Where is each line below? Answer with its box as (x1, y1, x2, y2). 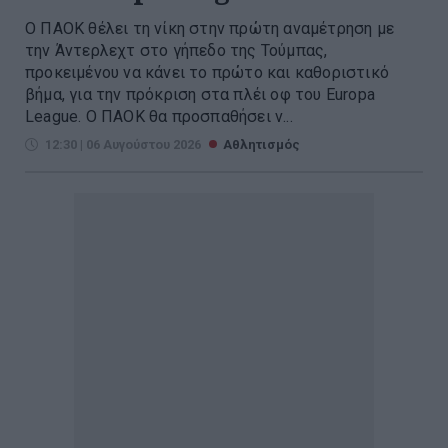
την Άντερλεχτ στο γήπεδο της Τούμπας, (25, 40, 328, 60)
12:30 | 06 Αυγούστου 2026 (45, 136, 201, 152)
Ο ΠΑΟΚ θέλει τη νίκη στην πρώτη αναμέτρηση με (25, 18, 394, 38)
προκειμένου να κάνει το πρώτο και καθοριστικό (25, 62, 389, 82)
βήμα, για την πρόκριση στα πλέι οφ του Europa (25, 84, 376, 104)
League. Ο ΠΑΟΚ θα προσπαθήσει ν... (25, 106, 293, 126)
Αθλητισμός (223, 136, 300, 152)
